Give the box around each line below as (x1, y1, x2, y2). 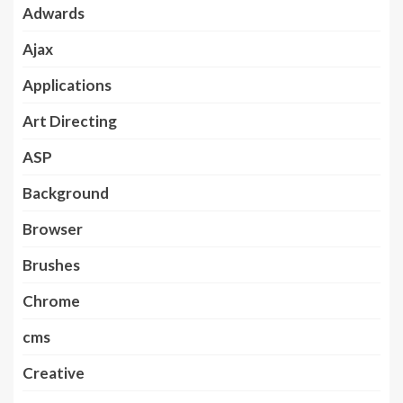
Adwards (22, 3, 85, 22)
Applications (22, 75, 112, 94)
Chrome (22, 291, 80, 310)
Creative (22, 363, 85, 382)
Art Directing (22, 111, 117, 130)
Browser (22, 219, 83, 238)
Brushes (22, 255, 80, 274)
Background (22, 183, 109, 202)
